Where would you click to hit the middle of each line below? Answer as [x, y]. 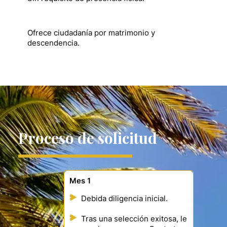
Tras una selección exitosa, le [134, 219]
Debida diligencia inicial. [124, 198]
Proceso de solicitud [88, 138]
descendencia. [53, 43]
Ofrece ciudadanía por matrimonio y [91, 33]
